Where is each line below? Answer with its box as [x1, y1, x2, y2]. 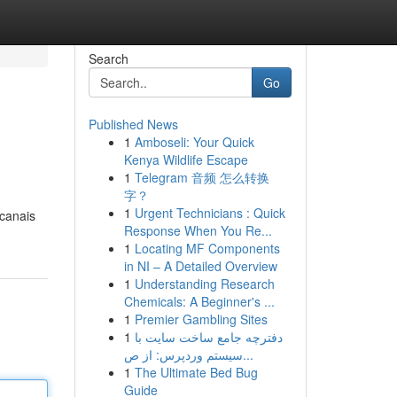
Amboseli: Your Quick [134, 133, 254, 151]
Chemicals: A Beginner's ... [123, 292, 275, 310]
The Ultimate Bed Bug [134, 363, 258, 381]
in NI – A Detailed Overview [123, 257, 277, 275]
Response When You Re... [123, 222, 272, 239]
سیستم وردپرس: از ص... [242, 346, 253, 363]
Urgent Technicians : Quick [134, 204, 285, 222]
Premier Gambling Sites [134, 310, 268, 328]
